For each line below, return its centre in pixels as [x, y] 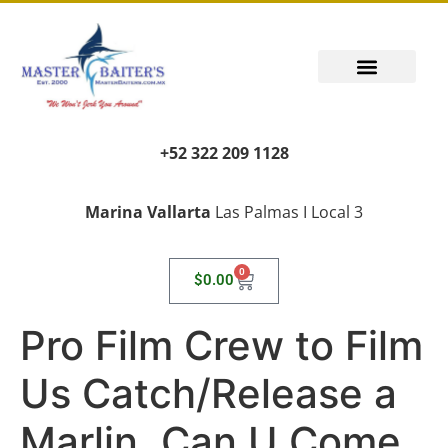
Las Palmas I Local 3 [287, 211]
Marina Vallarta [148, 211]
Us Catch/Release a [208, 393]
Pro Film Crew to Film [221, 345]
